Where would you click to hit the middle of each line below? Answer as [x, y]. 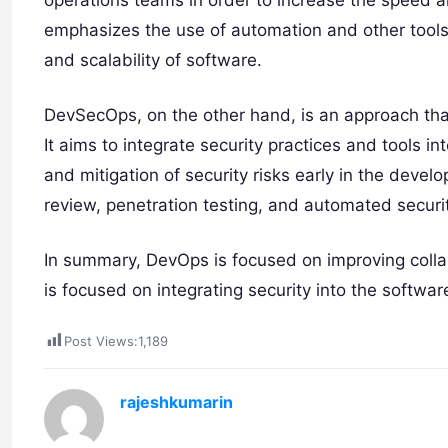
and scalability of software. [153, 60]
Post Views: [101, 341]
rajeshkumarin [176, 402]
